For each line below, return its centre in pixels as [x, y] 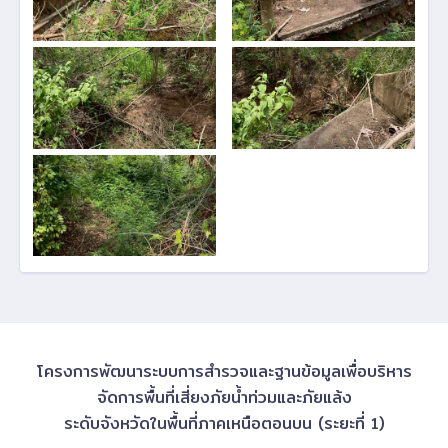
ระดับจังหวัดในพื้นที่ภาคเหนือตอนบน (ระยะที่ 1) [224, 424]
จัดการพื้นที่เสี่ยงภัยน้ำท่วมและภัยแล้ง [224, 398]
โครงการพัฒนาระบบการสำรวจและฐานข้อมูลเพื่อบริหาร [224, 372]
